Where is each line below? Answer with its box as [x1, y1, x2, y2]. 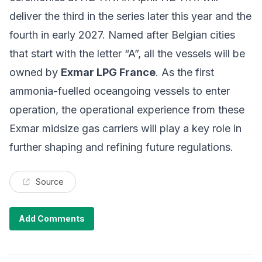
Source [36, 176, 64, 187]
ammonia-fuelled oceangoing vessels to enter [9, 84, 230, 97]
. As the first [156, 65, 214, 78]
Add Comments [19, 213, 85, 223]
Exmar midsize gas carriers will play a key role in [9, 122, 242, 135]
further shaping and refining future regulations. [9, 140, 233, 153]
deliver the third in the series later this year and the [9, 9, 251, 22]
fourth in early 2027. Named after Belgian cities [9, 28, 235, 41]
